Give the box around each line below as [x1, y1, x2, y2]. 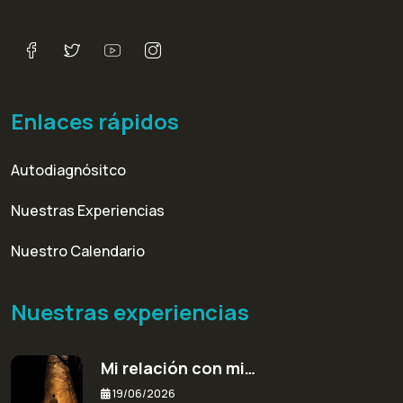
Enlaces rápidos [11, 106, 179, 137]
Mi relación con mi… [101, 357, 255, 380]
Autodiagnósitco [11, 160, 126, 181]
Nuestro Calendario [11, 241, 145, 262]
